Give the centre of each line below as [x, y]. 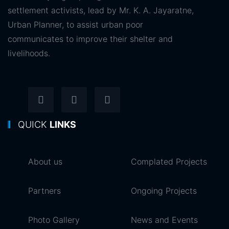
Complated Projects [169, 162]
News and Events [164, 220]
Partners [44, 191]
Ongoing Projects [164, 191]
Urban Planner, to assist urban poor [75, 25]
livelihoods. [29, 53]
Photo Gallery [54, 220]
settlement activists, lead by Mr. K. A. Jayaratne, [101, 10]
